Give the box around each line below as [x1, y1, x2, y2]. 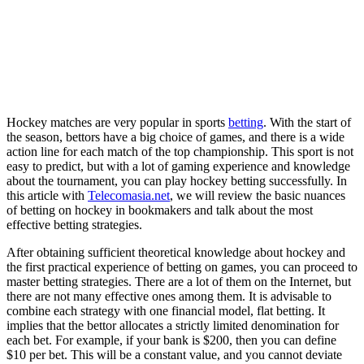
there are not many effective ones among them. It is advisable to [6, 288, 331, 303]
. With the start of [263, 115, 351, 129]
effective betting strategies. [6, 217, 142, 232]
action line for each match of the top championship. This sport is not [6, 144, 353, 158]
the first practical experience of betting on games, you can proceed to [6, 259, 357, 274]
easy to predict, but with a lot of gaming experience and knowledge [6, 158, 350, 173]
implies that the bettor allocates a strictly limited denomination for [6, 318, 339, 332]
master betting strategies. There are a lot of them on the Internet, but [6, 274, 351, 288]
